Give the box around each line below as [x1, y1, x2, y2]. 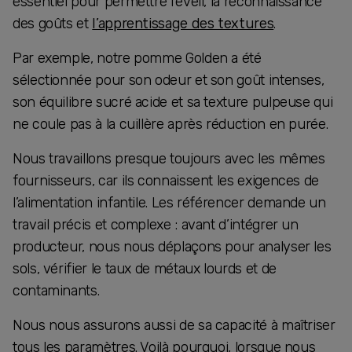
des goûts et [13, 14, 93, 32]
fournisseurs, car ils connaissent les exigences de [13, 171, 320, 189]
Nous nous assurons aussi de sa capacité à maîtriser [13, 316, 335, 334]
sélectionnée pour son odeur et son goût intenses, [13, 71, 324, 89]
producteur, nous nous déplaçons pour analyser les [13, 237, 332, 255]
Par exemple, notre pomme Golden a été [13, 49, 262, 67]
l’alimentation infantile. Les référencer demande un [13, 193, 326, 211]
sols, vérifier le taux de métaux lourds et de [13, 259, 277, 277]
